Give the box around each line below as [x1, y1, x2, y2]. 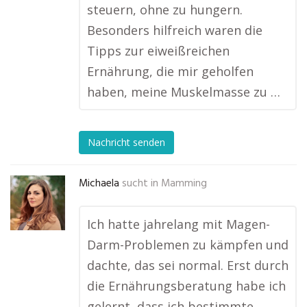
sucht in [122, 175, 158, 192]
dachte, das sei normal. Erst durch [87, 257, 288, 273]
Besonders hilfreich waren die [87, 22, 262, 38]
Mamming [161, 175, 207, 192]
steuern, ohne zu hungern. [87, 1, 243, 18]
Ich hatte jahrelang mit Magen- [87, 216, 270, 232]
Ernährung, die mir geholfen [87, 63, 254, 79]
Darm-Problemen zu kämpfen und [87, 236, 288, 253]
